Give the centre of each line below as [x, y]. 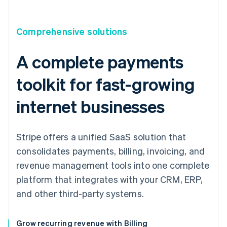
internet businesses [91, 106]
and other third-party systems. [80, 194]
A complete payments [100, 62]
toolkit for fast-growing [106, 84]
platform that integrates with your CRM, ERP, [109, 179]
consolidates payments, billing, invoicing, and [111, 151]
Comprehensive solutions [72, 31]
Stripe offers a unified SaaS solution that [101, 137]
